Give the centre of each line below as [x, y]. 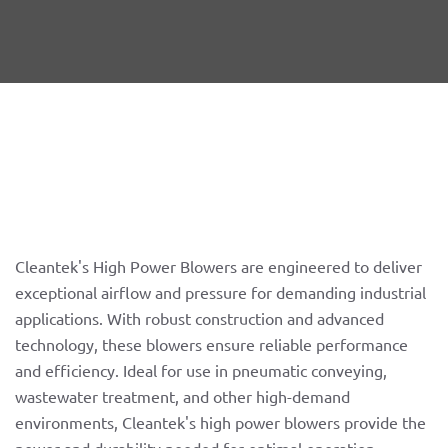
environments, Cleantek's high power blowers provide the [220, 422]
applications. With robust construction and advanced [199, 318]
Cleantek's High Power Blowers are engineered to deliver [218, 266]
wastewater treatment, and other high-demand [182, 396]
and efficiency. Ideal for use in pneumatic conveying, [201, 370]
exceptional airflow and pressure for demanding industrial [220, 292]
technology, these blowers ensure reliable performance [211, 344]
